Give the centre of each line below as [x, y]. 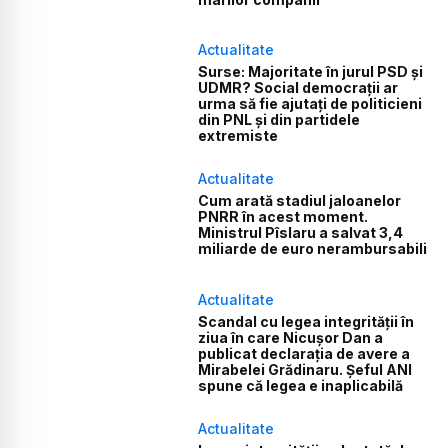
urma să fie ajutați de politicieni [310, 104]
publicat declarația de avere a [304, 353]
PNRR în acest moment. [283, 217]
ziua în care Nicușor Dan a [291, 337]
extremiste [238, 136]
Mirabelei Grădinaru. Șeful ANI [305, 369]
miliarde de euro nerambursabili [313, 249]
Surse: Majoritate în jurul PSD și [311, 72]
